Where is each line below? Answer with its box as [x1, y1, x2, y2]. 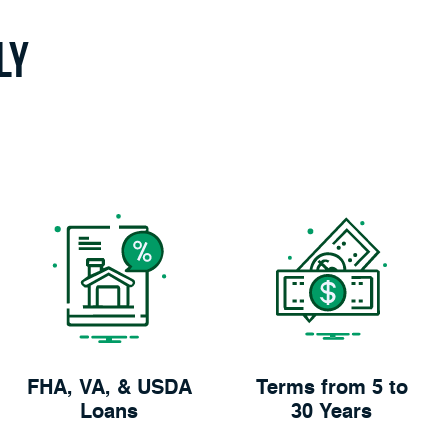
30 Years [291, 403, 373, 424]
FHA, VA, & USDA [26, 379, 192, 400]
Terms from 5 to [255, 379, 408, 400]
